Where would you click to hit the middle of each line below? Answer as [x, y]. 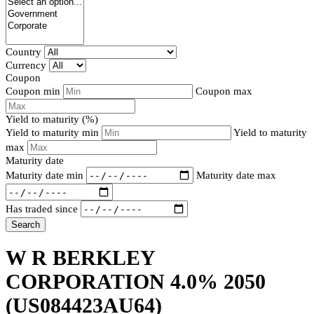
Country [23, 52]
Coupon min [33, 91]
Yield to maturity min [54, 133]
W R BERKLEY [80, 258]
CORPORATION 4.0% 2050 [136, 282]
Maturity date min [45, 175]
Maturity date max [236, 175]
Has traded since [42, 209]
